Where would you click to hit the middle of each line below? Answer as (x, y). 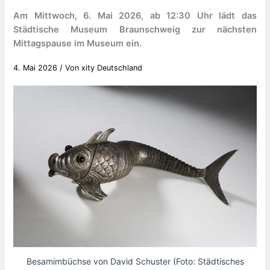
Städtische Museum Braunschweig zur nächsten (135, 29)
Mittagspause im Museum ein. (78, 43)
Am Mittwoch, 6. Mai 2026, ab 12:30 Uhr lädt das (135, 15)
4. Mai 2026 (37, 67)
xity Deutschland (112, 67)
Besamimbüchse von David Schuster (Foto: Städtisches (135, 261)
